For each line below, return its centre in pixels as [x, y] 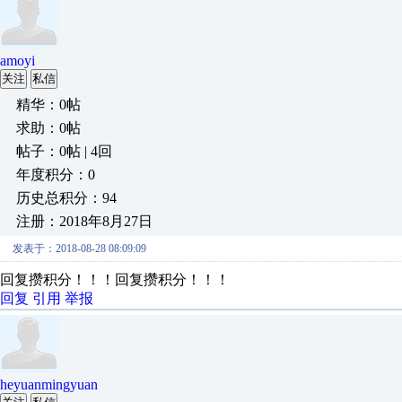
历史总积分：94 [66, 198]
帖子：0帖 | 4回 [64, 151]
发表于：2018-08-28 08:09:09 [79, 249]
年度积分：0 [56, 175]
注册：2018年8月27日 [84, 221]
